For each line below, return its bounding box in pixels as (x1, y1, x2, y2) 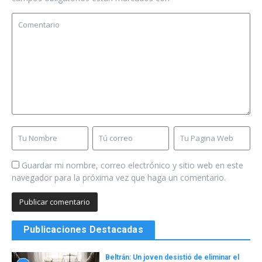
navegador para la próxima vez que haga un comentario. (12, 171, 226, 183)
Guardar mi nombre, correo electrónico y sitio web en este (22, 159, 243, 171)
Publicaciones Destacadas (23, 223, 143, 235)
